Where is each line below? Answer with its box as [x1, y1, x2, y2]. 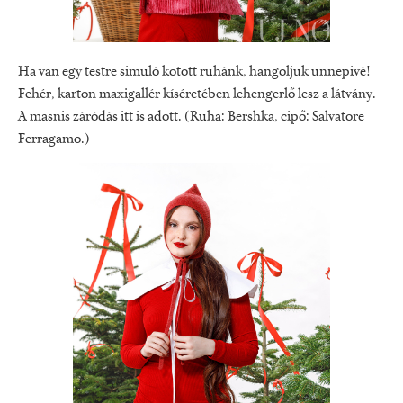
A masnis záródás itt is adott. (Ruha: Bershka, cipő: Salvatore [18, 110, 364, 125]
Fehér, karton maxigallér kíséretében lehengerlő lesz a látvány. [18, 87, 376, 103]
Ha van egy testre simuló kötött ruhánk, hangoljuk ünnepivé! [18, 65, 371, 80]
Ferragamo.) [18, 132, 93, 148]
